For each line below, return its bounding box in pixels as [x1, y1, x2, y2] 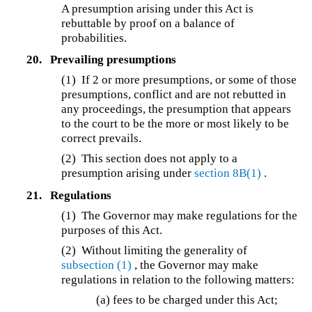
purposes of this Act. [61, 224, 163, 237]
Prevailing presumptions [49, 53, 176, 67]
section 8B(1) [194, 166, 262, 180]
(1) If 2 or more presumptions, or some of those [61, 73, 297, 87]
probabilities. [61, 31, 127, 45]
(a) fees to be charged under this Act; [96, 293, 279, 307]
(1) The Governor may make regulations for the [61, 209, 298, 223]
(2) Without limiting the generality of [61, 244, 248, 258]
